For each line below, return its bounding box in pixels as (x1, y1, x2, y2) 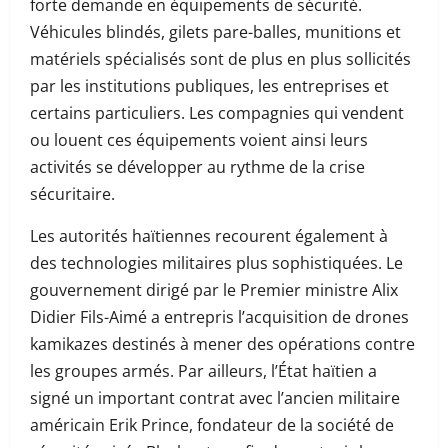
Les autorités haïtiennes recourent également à (30, 225, 388, 247)
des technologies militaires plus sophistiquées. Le (30, 252, 403, 274)
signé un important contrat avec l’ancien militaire (30, 387, 400, 409)
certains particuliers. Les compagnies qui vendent (30, 102, 404, 124)
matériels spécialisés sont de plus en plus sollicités (30, 48, 411, 70)
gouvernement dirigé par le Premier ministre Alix (30, 279, 398, 301)
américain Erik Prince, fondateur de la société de (30, 414, 394, 436)
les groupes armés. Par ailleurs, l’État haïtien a (30, 360, 377, 382)
